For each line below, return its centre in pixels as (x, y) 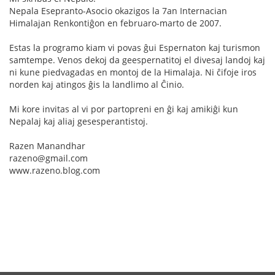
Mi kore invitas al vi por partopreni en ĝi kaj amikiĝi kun (124, 109)
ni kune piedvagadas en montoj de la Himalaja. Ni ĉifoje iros (133, 72)
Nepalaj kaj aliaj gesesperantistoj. (79, 121)
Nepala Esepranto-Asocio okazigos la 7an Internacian (118, 11)
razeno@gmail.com (48, 158)
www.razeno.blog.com (55, 170)
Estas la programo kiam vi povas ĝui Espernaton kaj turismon (135, 48)
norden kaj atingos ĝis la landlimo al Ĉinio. (97, 84)
